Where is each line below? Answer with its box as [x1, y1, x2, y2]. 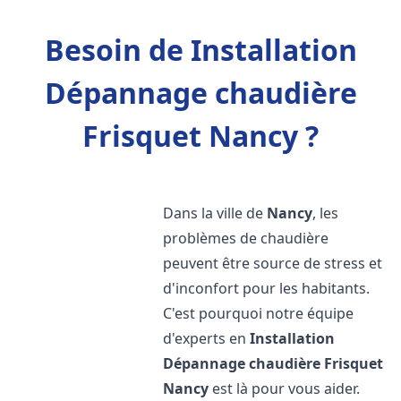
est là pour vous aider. [209, 379, 361, 398]
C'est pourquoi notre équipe [163, 303, 354, 323]
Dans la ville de [163, 203, 268, 223]
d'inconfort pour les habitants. [163, 278, 371, 298]
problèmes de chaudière [163, 228, 329, 248]
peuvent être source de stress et [163, 253, 383, 273]
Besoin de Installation [44, 30, 357, 69]
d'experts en [163, 328, 251, 348]
